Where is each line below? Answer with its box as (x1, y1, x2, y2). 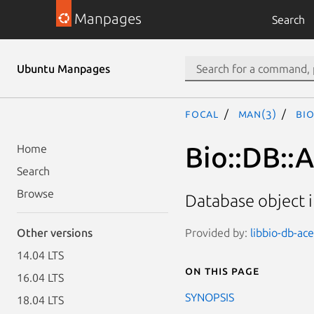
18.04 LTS (17, 294, 64, 306)
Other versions (17, 226, 93, 239)
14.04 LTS (17, 249, 64, 261)
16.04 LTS (17, 271, 64, 284)
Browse (17, 187, 54, 200)
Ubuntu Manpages (17, 62, 110, 75)
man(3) (238, 107, 277, 120)
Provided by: (185, 226, 250, 239)
